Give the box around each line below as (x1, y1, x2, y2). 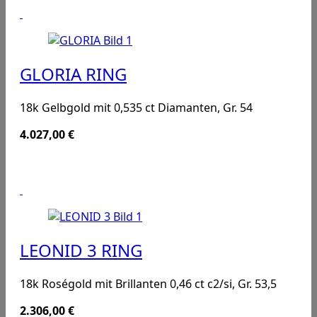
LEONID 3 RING (20, 238, 142, 262)
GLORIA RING (20, 62, 127, 86)
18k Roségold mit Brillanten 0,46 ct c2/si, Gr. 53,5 (20, 275, 277, 292)
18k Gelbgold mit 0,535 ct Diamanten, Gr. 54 (20, 99, 253, 115)
